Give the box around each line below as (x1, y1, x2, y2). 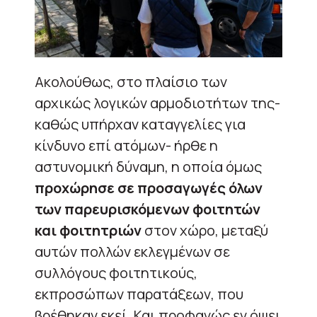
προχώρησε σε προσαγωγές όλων (35, 178, 263, 197)
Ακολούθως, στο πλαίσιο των (35, 71, 227, 91)
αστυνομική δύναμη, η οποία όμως (35, 156, 262, 176)
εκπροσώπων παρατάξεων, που (35, 284, 243, 304)
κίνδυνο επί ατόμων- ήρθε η (35, 135, 218, 155)
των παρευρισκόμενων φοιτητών (35, 199, 260, 219)
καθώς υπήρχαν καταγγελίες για (35, 114, 246, 134)
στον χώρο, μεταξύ (142, 220, 268, 240)
